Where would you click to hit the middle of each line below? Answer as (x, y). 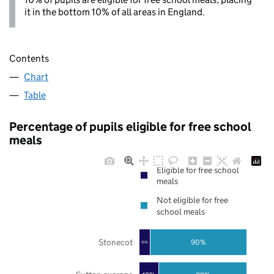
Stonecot (115, 242)
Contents (29, 59)
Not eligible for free (192, 200)
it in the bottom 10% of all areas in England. (115, 12)
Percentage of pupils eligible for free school (130, 127)
